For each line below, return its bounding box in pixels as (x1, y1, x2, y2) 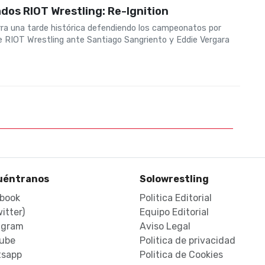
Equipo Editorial (140, 206, 209, 218)
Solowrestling (140, 173, 209, 185)
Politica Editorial (140, 192, 212, 204)
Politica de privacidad (140, 235, 235, 247)
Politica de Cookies (140, 249, 223, 261)
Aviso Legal (140, 221, 190, 232)
